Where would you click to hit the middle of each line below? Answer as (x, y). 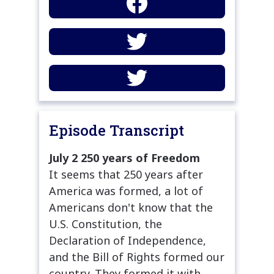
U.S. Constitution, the (106, 224)
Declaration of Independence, (128, 240)
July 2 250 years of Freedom (124, 157)
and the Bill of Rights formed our (137, 257)
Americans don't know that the (131, 207)
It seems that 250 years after (126, 174)
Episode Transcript (117, 130)
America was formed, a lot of (126, 191)
